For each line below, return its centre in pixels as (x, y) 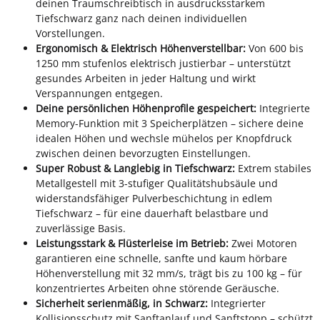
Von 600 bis (275, 48)
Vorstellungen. (70, 33)
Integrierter (237, 303)
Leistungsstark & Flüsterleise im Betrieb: (132, 243)
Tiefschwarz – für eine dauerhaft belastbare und (152, 213)
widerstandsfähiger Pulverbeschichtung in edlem (154, 198)
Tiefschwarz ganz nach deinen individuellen (141, 18)
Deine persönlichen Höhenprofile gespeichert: (146, 108)
